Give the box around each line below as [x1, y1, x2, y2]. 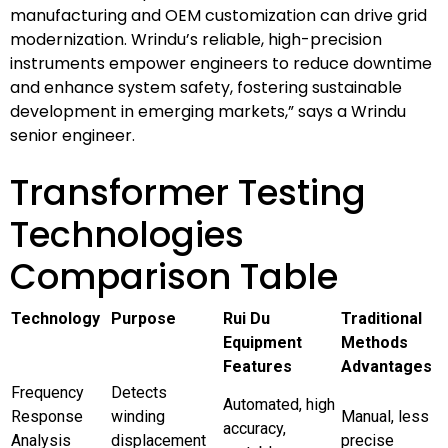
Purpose [111, 308, 176, 328]
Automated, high [223, 394, 335, 414]
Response [11, 406, 83, 426]
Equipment [223, 332, 302, 352]
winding [111, 406, 165, 426]
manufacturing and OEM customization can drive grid [10, 3, 427, 27]
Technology [11, 308, 100, 328]
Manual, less [341, 406, 429, 426]
